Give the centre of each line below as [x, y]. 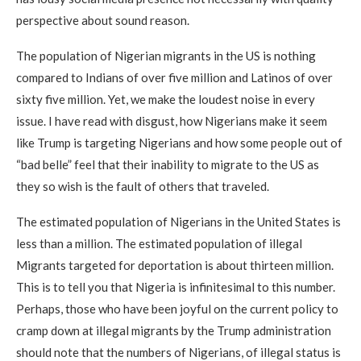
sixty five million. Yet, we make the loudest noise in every [166, 99]
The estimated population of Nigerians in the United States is [178, 221]
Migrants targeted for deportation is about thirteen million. [175, 265]
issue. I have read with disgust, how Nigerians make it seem [172, 120]
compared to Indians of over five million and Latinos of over [174, 77]
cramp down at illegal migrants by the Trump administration [174, 330]
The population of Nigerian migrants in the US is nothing [166, 55]
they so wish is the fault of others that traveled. [143, 186]
